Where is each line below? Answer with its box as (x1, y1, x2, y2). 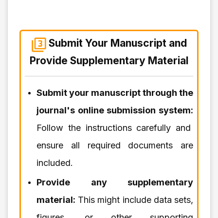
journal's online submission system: (36, 105, 193, 115)
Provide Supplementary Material (30, 54, 188, 67)
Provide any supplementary (36, 177, 193, 187)
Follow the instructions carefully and (36, 122, 191, 133)
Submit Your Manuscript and (49, 37, 187, 50)
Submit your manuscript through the (36, 87, 193, 98)
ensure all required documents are (36, 140, 193, 150)
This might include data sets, (75, 194, 193, 205)
